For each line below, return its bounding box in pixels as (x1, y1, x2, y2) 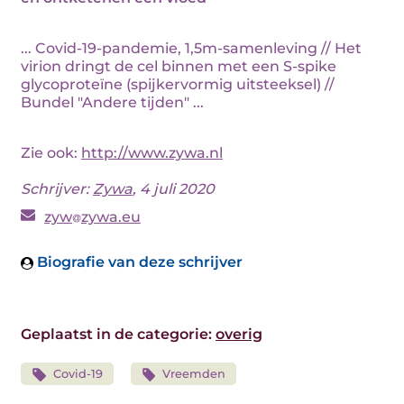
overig (216, 326, 262, 343)
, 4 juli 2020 (133, 180, 215, 197)
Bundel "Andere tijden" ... (21, 94, 204, 111)
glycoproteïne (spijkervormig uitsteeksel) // (21, 76, 335, 93)
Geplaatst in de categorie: (21, 326, 216, 343)
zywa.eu (80, 208, 141, 225)
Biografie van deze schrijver (33, 253, 243, 271)
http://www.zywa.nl (81, 144, 223, 161)
